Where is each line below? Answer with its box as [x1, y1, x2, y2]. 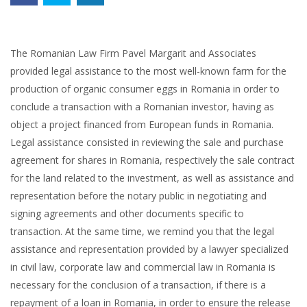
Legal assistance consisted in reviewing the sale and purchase [10, 135, 284, 149]
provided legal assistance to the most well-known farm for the [10, 64, 286, 77]
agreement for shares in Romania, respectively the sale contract [10, 153, 295, 167]
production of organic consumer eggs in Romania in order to [10, 82, 280, 95]
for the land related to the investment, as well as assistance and [10, 171, 294, 184]
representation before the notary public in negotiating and [10, 188, 267, 202]
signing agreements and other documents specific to [10, 206, 244, 220]
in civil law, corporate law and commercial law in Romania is [10, 260, 275, 273]
